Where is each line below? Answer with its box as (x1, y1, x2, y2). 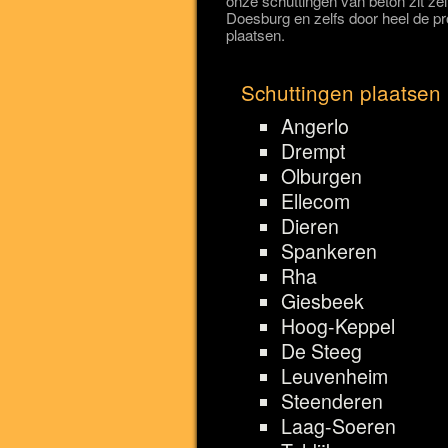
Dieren (281, 212, 339, 241)
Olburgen (281, 162, 362, 191)
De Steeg (281, 337, 362, 366)
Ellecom (281, 187, 350, 216)
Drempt (281, 137, 345, 166)
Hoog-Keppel (281, 312, 395, 341)
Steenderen (281, 387, 383, 416)
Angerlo (281, 112, 349, 141)
